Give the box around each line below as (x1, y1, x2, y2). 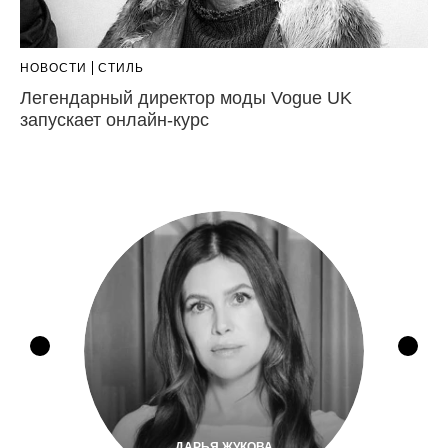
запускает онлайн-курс (20, 110, 209, 130)
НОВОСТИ (20, 61, 87, 75)
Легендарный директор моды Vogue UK (20, 88, 352, 108)
